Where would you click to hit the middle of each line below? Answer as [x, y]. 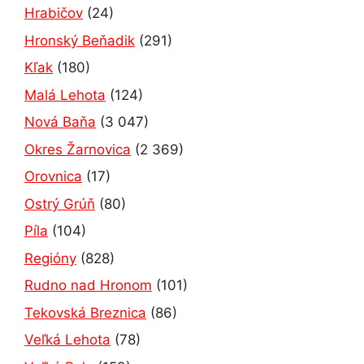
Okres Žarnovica [78, 149]
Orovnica [53, 177]
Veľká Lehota [67, 340]
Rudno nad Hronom [88, 286]
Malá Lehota [65, 95]
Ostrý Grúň [60, 204]
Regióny [50, 258]
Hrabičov [54, 13]
